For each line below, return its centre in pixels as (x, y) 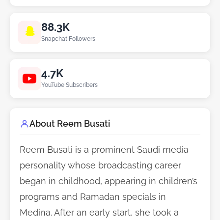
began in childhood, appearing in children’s (109, 181)
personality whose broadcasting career (100, 165)
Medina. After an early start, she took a (99, 212)
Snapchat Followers (68, 38)
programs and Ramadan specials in (93, 196)
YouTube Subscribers (69, 84)
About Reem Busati (70, 123)
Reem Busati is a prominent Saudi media (104, 149)
